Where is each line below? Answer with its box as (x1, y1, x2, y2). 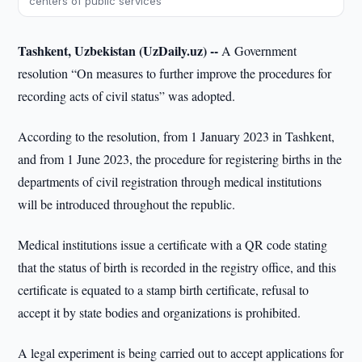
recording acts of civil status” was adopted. (18, 87, 236, 104)
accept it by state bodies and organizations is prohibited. (18, 304, 301, 321)
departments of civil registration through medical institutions (18, 173, 322, 190)
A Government (218, 42, 297, 59)
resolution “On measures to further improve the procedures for (18, 65, 332, 82)
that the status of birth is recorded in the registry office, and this (18, 259, 337, 276)
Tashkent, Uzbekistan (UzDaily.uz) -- (18, 41, 219, 60)
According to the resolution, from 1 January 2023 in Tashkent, (18, 128, 335, 145)
